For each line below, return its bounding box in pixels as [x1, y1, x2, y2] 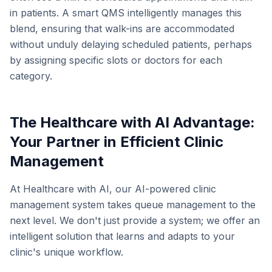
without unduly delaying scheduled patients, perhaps [10, 38, 252, 50]
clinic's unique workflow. [10, 246, 123, 258]
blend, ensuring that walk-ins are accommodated [10, 22, 234, 35]
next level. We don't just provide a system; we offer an [10, 214, 260, 226]
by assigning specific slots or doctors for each [10, 54, 222, 66]
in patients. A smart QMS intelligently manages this [10, 7, 242, 19]
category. [10, 70, 52, 82]
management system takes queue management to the [10, 199, 256, 211]
